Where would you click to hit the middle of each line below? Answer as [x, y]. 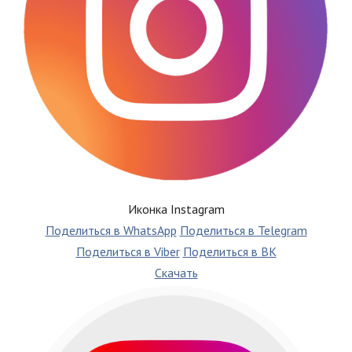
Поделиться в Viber [128, 252]
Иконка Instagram [176, 209]
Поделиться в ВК [229, 252]
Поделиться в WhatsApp [111, 231]
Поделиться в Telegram [243, 231]
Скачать [176, 273]
